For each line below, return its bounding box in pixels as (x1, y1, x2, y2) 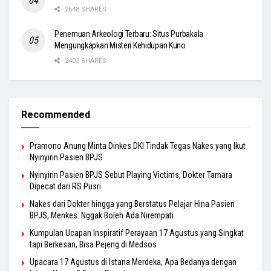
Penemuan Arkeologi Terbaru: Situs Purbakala (54, 29, 203, 39)
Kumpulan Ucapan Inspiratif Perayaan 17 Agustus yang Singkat (30, 228, 244, 238)
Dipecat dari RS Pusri (30, 181, 101, 192)
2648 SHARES (63, 5, 106, 14)
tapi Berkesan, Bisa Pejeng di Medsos (30, 240, 157, 250)
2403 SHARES (63, 57, 106, 65)
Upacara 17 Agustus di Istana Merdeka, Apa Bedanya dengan (30, 257, 237, 267)
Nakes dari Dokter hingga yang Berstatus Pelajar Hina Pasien (30, 199, 235, 209)
